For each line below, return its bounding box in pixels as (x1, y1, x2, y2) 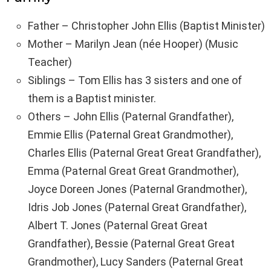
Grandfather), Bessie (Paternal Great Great (28, 237, 235, 250)
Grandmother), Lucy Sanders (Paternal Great (28, 255, 243, 269)
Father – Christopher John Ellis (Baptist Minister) (28, 19, 265, 33)
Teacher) (28, 56, 72, 69)
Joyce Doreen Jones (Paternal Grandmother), (28, 183, 247, 196)
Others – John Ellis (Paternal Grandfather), (28, 110, 233, 123)
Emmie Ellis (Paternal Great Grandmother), (28, 128, 233, 142)
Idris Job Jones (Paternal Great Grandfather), (28, 201, 246, 214)
